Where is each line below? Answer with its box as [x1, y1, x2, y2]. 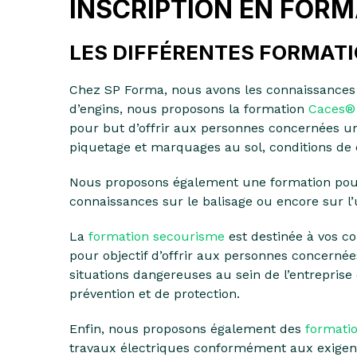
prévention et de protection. [69, 286, 240, 301]
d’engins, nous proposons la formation [69, 101, 308, 116]
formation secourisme [88, 229, 225, 244]
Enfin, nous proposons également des [69, 321, 305, 336]
